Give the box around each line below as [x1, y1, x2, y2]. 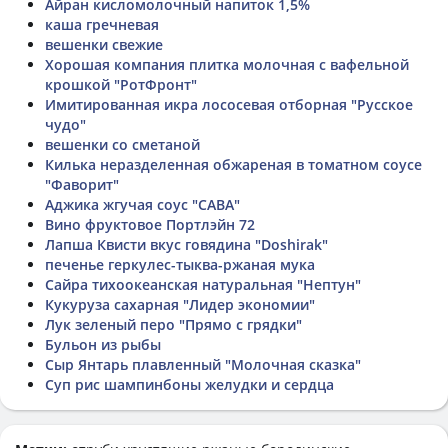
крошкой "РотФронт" [45, 74, 197, 94]
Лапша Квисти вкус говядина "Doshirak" [45, 234, 328, 254]
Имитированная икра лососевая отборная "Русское [45, 94, 413, 114]
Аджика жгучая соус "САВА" [45, 194, 240, 214]
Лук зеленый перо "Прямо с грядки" [45, 314, 302, 334]
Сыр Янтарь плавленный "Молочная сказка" [45, 354, 361, 374]
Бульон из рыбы [45, 334, 161, 354]
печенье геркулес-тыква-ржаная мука [45, 254, 315, 274]
